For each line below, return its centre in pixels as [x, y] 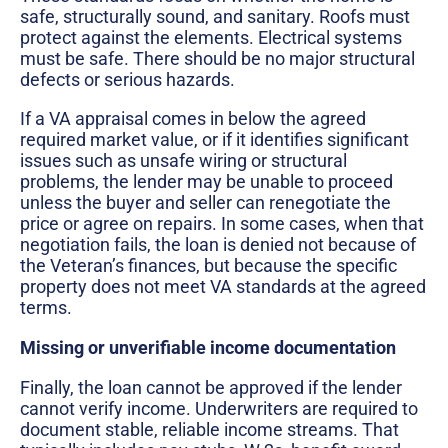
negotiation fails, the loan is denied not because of [218, 245]
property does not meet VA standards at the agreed [223, 287]
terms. [46, 308]
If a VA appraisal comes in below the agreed [193, 119]
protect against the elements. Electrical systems [211, 37]
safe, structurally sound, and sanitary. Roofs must [215, 16]
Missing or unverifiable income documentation [208, 348]
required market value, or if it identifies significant [214, 140]
